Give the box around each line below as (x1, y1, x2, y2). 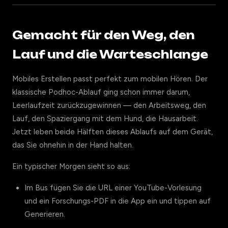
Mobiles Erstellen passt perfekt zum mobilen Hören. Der (12, 74, 208, 83)
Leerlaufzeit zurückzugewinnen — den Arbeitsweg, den (12, 101, 206, 110)
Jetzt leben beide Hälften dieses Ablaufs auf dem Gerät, (12, 127, 213, 136)
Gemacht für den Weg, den (12, 28, 195, 42)
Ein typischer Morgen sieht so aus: (12, 162, 130, 171)
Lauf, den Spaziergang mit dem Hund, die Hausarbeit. (12, 114, 198, 123)
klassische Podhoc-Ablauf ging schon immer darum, (12, 88, 190, 97)
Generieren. (24, 210, 65, 219)
